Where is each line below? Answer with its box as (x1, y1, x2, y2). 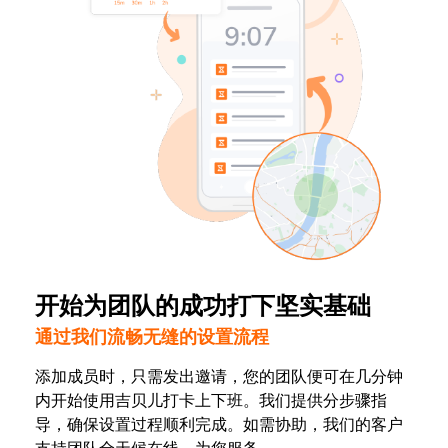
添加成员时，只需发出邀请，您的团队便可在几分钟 (35, 365, 403, 388)
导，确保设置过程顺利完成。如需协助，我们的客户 (35, 413, 403, 436)
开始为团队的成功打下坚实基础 (35, 290, 371, 323)
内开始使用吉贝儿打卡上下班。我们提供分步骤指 (35, 389, 387, 412)
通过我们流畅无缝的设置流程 (35, 324, 269, 349)
